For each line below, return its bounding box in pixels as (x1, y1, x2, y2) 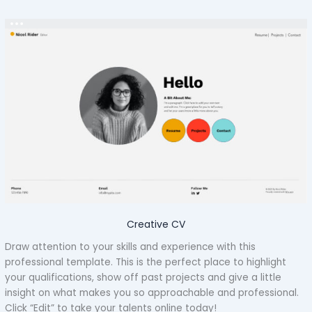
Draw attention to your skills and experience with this (5, 240, 256, 254)
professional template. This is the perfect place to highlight (5, 256, 287, 270)
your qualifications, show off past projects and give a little (5, 271, 282, 285)
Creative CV (127, 217, 185, 231)
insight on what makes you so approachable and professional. (5, 286, 299, 300)
